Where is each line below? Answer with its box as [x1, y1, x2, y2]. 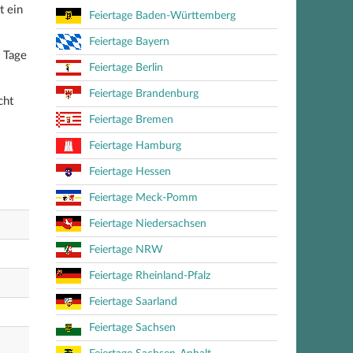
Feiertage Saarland [89, 296, 177, 307]
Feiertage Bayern [89, 36, 169, 47]
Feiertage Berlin [89, 62, 163, 73]
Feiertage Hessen [89, 166, 171, 177]
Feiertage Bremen [89, 114, 173, 125]
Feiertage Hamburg [89, 140, 181, 151]
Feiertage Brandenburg [89, 88, 199, 99]
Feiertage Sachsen [89, 322, 176, 333]
